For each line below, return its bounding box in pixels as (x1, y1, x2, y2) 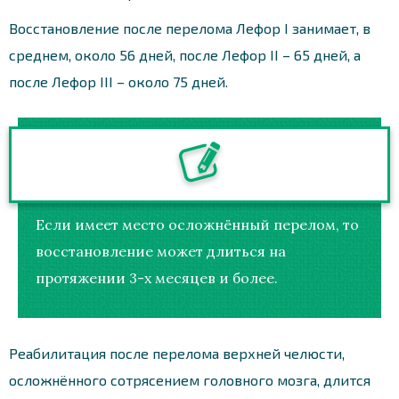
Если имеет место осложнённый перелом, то (36, 215, 359, 233)
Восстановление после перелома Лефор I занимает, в (9, 19, 370, 37)
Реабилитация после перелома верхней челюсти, (9, 344, 345, 362)
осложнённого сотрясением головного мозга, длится (9, 370, 370, 388)
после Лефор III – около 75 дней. (9, 72, 228, 90)
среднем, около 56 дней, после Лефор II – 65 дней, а (9, 45, 361, 63)
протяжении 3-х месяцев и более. (36, 268, 278, 287)
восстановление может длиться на (36, 241, 286, 260)
